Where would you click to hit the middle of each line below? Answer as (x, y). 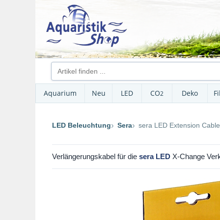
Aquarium (60, 93)
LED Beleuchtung (82, 125)
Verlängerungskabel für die (96, 156)
